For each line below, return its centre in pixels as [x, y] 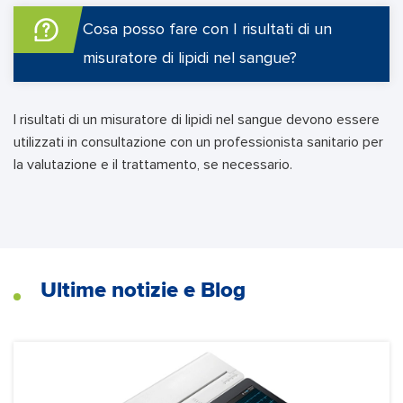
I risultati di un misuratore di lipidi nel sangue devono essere [197, 119]
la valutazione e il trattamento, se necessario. [153, 164]
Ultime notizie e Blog [143, 290]
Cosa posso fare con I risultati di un [207, 29]
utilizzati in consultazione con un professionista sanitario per [198, 142]
